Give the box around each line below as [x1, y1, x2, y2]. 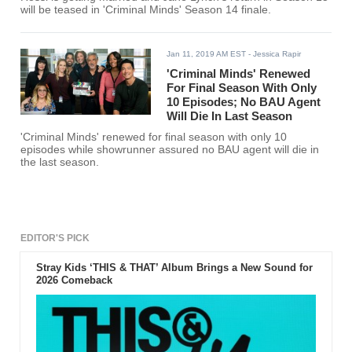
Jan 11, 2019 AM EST [167, 49, 247, 59]
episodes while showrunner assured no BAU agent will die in [20, 144, 218, 156]
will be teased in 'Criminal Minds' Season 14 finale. [20, 4, 272, 16]
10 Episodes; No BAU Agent [167, 95, 321, 109]
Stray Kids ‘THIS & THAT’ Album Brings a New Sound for [35, 262, 313, 274]
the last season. [20, 156, 100, 169]
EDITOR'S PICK [20, 233, 90, 244]
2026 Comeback [35, 274, 112, 287]
